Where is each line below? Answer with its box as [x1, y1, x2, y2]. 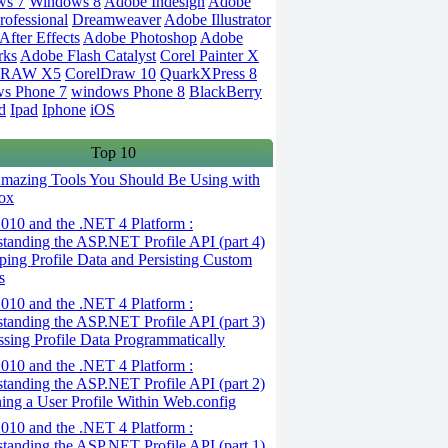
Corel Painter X [160, 47, 259, 64]
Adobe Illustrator [164, 11, 271, 28]
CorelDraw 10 [65, 65, 156, 82]
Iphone [42, 101, 86, 118]
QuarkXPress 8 [160, 65, 257, 82]
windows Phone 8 [71, 83, 185, 100]
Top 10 [90, 144, 136, 161]
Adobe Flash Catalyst [20, 47, 156, 64]
